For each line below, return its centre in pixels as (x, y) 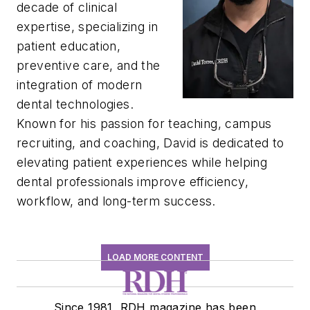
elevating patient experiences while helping (142, 162)
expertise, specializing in (88, 26)
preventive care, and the (89, 65)
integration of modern (80, 84)
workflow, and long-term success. (116, 201)
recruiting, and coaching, (90, 143)
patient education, (69, 46)
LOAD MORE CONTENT (155, 257)
